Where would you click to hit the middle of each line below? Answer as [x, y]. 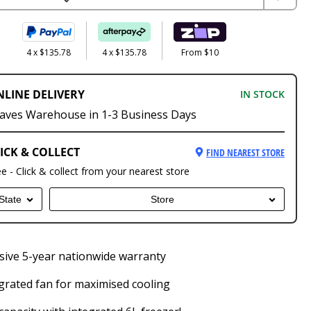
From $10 [200, 53]
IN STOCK [262, 94]
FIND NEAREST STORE [245, 152]
